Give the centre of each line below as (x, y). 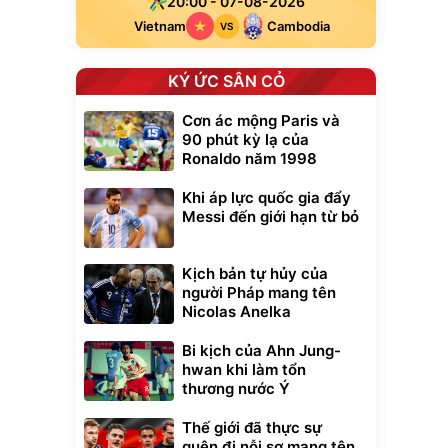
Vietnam (159, 26)
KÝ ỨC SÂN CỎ (226, 81)
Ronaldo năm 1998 (249, 158)
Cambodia (298, 26)
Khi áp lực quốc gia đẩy (266, 197)
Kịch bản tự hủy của (255, 273)
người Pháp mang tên (259, 292)
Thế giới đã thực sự (252, 427)
